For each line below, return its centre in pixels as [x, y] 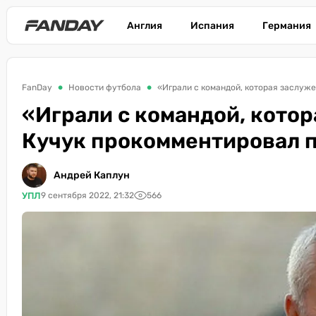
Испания [212, 25]
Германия [287, 25]
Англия [145, 25]
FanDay [37, 87]
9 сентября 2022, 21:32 [87, 195]
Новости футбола [105, 87]
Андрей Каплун [92, 175]
